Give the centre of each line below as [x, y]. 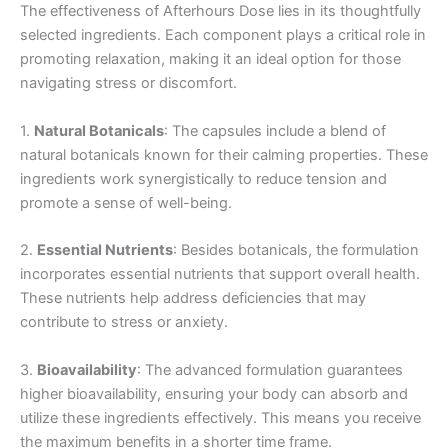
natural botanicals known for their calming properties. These [224, 154]
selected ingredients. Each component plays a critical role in [223, 35]
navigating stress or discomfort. [128, 83]
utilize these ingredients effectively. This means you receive [220, 417]
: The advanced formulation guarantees [270, 369]
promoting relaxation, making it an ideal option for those [210, 59]
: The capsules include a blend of [275, 130]
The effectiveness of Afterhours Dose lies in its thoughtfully [220, 11]
